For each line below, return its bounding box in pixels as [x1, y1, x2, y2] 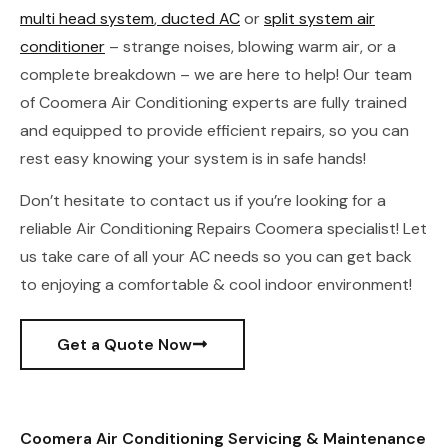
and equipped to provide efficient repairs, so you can [20, 120, 409, 142]
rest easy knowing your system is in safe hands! [20, 148, 366, 170]
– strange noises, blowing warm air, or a [105, 36, 396, 58]
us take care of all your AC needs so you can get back [20, 246, 412, 268]
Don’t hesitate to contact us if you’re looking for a [20, 190, 386, 212]
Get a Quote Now [57, 333, 192, 355]
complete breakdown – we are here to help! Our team [20, 64, 412, 86]
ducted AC [157, 8, 240, 30]
